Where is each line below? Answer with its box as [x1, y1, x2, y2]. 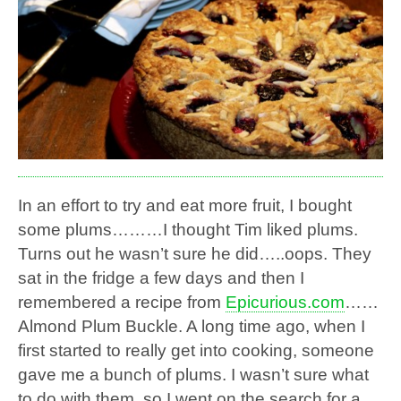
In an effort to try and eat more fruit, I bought [18, 195, 352, 215]
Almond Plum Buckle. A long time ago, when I [18, 316, 365, 336]
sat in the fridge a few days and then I [18, 268, 304, 287]
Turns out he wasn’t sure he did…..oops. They [18, 243, 371, 263]
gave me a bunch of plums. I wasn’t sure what [18, 364, 369, 384]
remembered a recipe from [18, 292, 226, 311]
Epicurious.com [226, 292, 345, 311]
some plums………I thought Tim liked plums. [18, 219, 358, 239]
